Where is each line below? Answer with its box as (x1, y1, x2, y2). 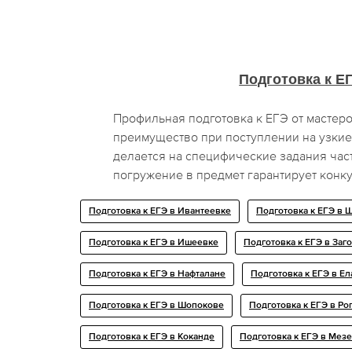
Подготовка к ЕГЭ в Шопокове (89, 300, 224, 310)
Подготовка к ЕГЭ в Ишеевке (89, 237, 218, 247)
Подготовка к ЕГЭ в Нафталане (89, 269, 225, 279)
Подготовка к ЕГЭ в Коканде (89, 332, 214, 342)
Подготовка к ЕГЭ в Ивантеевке (89, 206, 231, 216)
